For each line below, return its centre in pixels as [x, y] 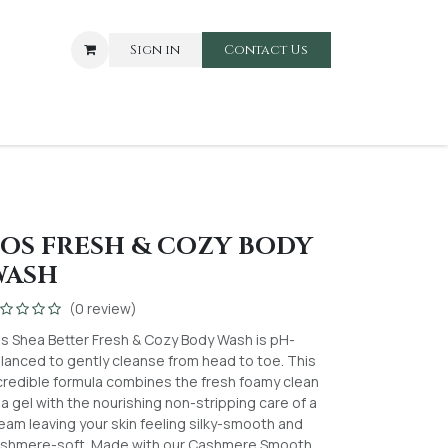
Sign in [155, 49]
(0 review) [102, 309]
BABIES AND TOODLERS [121, 117]
